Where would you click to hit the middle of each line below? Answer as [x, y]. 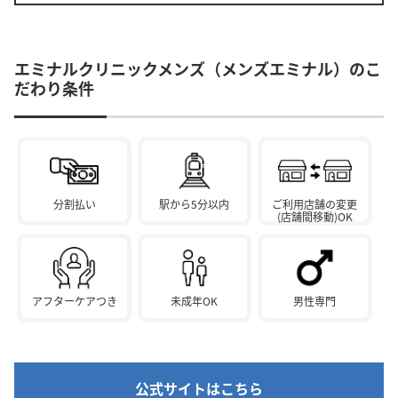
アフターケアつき [74, 300]
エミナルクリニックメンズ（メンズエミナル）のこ [198, 69]
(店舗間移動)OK [314, 217]
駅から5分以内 [195, 204]
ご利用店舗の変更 [315, 204]
